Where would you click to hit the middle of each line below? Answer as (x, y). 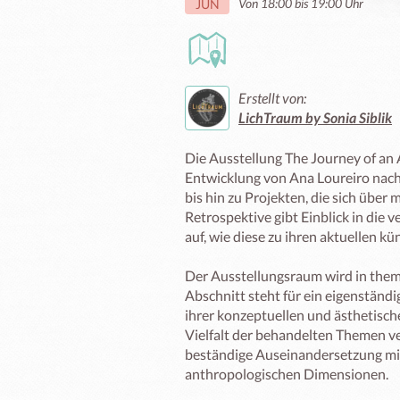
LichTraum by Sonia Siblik (315, 117)
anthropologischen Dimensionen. (287, 374)
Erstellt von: (272, 98)
